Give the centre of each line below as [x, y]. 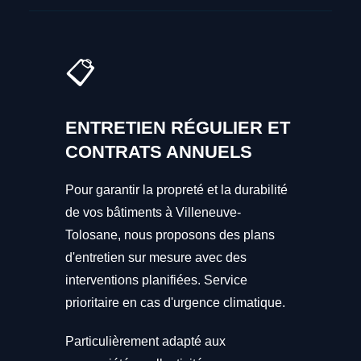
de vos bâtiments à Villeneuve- [153, 212]
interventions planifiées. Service [156, 280]
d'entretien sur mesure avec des [156, 257]
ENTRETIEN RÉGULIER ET [177, 127]
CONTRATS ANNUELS [158, 151]
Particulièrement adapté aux [145, 341]
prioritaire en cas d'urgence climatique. [175, 302]
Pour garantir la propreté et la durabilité [176, 189]
